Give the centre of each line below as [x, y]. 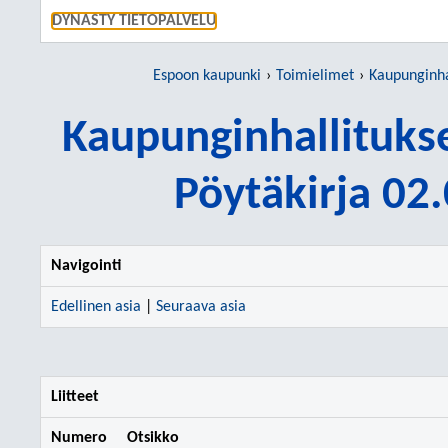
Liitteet [75, 397]
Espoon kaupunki [207, 76]
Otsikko [153, 438]
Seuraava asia [201, 307]
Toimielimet [315, 76]
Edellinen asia [96, 307]
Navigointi [86, 266]
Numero [79, 438]
